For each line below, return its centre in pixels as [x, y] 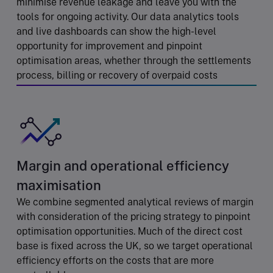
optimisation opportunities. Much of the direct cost [129, 231]
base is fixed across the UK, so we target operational [135, 246]
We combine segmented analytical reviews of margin [135, 202]
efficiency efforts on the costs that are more [115, 260]
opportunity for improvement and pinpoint [109, 46]
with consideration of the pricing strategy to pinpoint [133, 216]
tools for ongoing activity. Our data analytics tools [128, 16]
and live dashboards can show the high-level [116, 31]
